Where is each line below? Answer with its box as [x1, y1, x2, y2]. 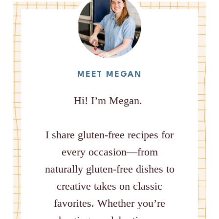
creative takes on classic [57, 179, 162, 192]
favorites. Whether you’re [54, 197, 165, 209]
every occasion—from [61, 145, 158, 158]
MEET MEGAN [77, 70, 142, 79]
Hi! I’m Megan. [74, 94, 145, 107]
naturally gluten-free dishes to [44, 162, 175, 175]
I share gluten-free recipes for [45, 128, 174, 141]
